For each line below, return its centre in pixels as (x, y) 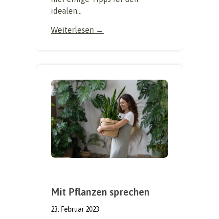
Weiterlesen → (77, 30)
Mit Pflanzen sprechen (100, 192)
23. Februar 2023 (75, 209)
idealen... (66, 11)
